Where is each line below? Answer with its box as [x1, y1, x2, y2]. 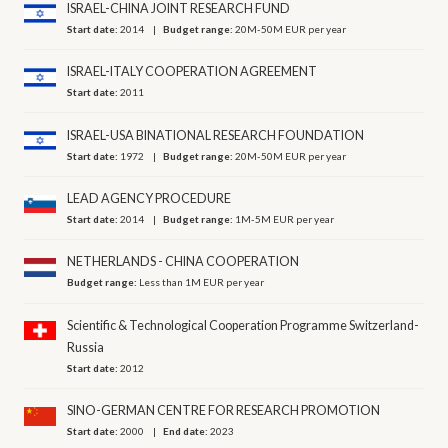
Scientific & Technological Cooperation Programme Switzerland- [67, 317, 420, 333]
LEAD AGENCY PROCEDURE [67, 191, 232, 207]
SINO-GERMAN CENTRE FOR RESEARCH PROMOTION [67, 403, 381, 419]
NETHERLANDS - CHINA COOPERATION [67, 254, 300, 270]
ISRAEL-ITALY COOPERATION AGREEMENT [67, 64, 318, 80]
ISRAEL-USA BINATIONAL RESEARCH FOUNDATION [67, 127, 365, 143]
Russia [67, 339, 105, 355]
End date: [163, 425, 211, 438]
